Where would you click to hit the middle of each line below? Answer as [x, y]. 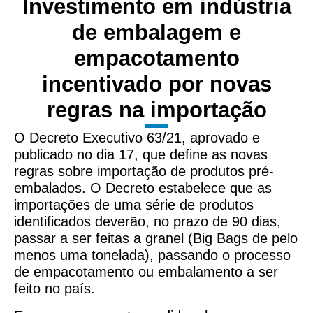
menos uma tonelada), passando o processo [152, 255]
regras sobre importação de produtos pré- [144, 172]
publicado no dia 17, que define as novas [141, 155]
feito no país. [54, 289]
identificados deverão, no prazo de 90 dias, [147, 222]
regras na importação [156, 110]
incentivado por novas [156, 85]
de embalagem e [156, 33]
